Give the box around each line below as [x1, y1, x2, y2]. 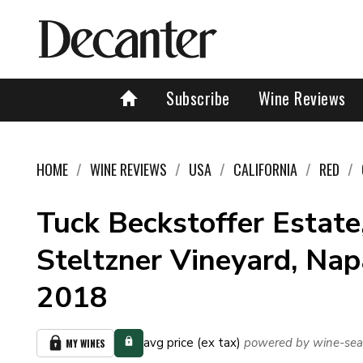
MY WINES [66, 336, 105, 350]
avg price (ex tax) [143, 335, 241, 351]
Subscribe [166, 86, 230, 110]
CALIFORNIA [233, 159, 297, 180]
